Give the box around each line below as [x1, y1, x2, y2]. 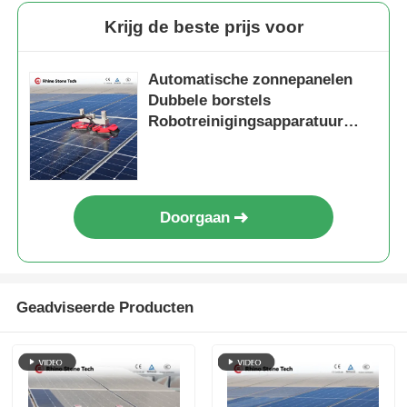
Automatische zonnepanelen [148, 70, 353, 88]
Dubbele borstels [148, 91, 272, 109]
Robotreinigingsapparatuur [148, 112, 344, 130]
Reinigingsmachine [148, 154, 287, 172]
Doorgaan [159, 208, 230, 226]
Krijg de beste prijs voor [104, 16, 303, 36]
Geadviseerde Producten [15, 299, 194, 317]
